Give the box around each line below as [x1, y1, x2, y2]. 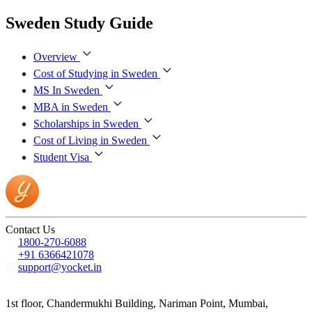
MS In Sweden [33, 84, 100, 96]
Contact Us [6, 223, 55, 235]
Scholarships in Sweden [33, 117, 139, 130]
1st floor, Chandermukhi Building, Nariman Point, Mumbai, [6, 297, 268, 309]
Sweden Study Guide [6, 13, 153, 32]
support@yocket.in [18, 260, 102, 273]
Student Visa [33, 150, 89, 163]
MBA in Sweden [33, 100, 108, 113]
